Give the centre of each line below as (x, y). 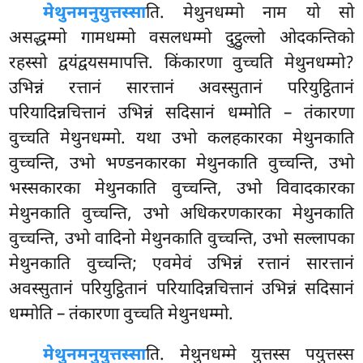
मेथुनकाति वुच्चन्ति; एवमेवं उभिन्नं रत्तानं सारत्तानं (181, 265)
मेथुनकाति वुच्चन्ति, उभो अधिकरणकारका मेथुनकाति (181, 214)
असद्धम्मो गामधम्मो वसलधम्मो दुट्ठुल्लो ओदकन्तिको (181, 38)
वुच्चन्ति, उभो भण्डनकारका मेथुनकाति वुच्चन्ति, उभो (181, 164)
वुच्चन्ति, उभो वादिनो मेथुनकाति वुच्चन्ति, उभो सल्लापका (181, 239)
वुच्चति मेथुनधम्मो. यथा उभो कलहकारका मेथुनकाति (181, 139)
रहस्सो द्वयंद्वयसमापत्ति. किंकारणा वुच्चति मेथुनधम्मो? (181, 64)
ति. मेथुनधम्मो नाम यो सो (250, 13)
